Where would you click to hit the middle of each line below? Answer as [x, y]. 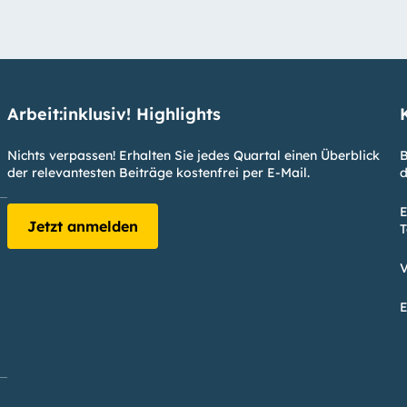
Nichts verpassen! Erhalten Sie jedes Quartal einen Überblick [193, 156]
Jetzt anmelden [82, 227]
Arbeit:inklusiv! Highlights [114, 114]
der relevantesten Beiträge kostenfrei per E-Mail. [158, 173]
